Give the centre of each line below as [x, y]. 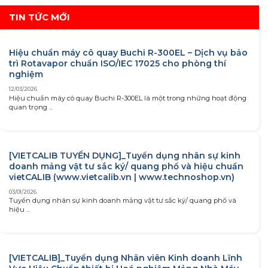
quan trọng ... [31, 107]
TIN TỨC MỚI [39, 17]
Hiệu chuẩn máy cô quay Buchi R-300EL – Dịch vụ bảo [128, 53]
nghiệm [26, 74]
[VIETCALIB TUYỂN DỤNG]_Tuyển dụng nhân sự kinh [125, 155]
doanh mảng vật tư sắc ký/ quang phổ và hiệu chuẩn [126, 166]
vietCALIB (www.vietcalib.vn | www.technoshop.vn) [122, 177]
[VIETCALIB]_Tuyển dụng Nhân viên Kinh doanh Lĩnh [126, 258]
